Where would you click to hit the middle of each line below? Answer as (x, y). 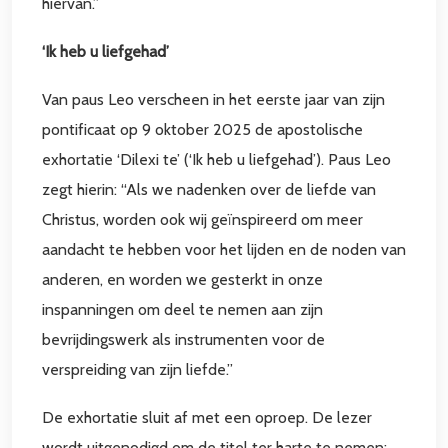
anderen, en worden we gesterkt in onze (182, 279)
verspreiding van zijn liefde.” (137, 369)
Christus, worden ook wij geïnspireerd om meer (202, 219)
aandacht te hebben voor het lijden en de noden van (224, 249)
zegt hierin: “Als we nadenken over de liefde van (209, 189)
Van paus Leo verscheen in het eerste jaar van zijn (213, 99)
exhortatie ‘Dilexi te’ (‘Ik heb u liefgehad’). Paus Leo (216, 159)
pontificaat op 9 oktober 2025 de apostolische (202, 129)
